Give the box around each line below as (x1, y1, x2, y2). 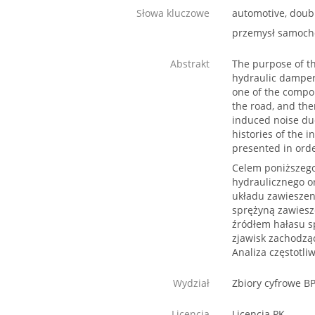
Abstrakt (170, 57, 210, 71)
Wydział (173, 276, 210, 290)
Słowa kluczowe (136, 6, 210, 20)
